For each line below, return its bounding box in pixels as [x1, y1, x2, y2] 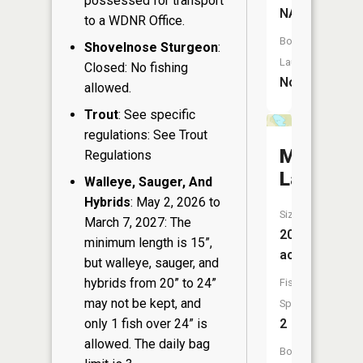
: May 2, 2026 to [130, 194, 220, 210]
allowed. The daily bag [84, 336, 210, 352]
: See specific [118, 107, 195, 122]
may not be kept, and [84, 296, 201, 311]
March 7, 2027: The [84, 215, 191, 230]
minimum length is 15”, [84, 235, 212, 250]
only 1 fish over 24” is [84, 316, 207, 331]
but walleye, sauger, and [84, 255, 219, 271]
